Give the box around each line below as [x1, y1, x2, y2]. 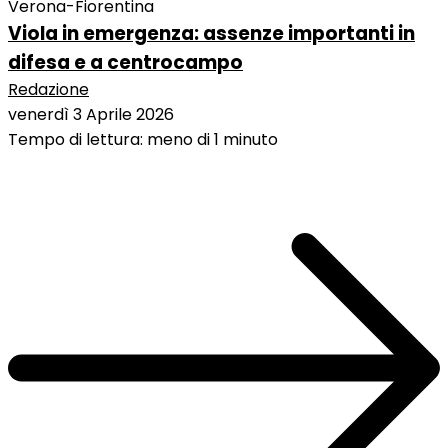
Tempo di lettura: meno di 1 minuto [8, 128, 278, 152]
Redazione [8, 78, 89, 102]
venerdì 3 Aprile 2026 [8, 103, 174, 127]
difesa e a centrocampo [8, 49, 243, 77]
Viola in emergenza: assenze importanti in [8, 20, 415, 48]
